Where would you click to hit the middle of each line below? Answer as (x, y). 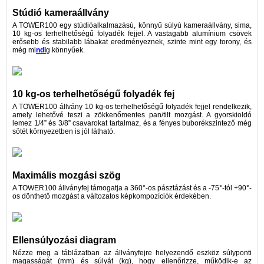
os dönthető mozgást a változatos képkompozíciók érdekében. (112, 196)
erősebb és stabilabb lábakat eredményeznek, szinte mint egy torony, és (132, 42)
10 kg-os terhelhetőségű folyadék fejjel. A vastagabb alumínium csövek (132, 33)
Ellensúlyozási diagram (64, 240)
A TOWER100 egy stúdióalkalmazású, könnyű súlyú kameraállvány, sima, (132, 25)
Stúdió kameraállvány (61, 12)
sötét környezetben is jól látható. (64, 131)
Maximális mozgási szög (67, 175)
